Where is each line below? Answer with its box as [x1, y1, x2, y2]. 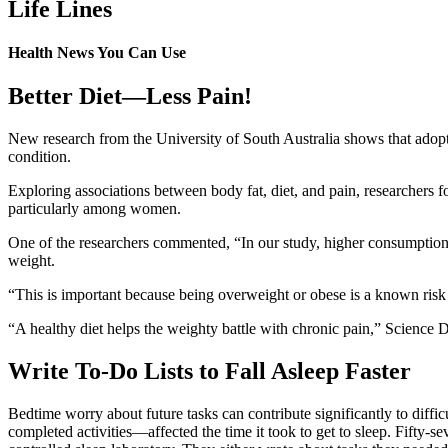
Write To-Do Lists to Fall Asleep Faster [8, 358, 411, 385]
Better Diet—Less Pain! [8, 83, 252, 110]
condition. [8, 148, 71, 166]
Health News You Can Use [8, 44, 186, 62]
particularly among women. [8, 200, 181, 218]
